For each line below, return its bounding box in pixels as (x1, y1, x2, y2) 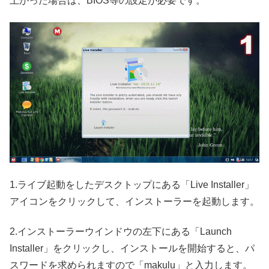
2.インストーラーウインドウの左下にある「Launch (10, 226, 232, 237)
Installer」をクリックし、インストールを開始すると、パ (10, 243, 255, 254)
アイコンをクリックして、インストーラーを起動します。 (10, 196, 259, 207)
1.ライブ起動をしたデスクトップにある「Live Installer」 (10, 179, 254, 190)
